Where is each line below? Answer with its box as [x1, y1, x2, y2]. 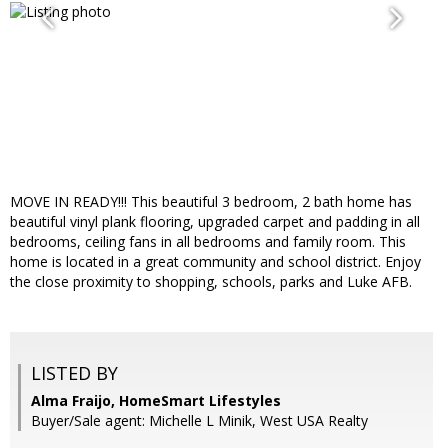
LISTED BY [31, 361, 118, 386]
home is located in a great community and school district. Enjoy [10, 252, 421, 272]
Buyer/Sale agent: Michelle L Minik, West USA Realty [31, 411, 368, 431]
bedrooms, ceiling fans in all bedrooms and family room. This [10, 232, 406, 252]
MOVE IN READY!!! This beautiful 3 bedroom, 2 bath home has [10, 192, 412, 212]
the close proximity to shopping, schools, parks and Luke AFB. [10, 272, 412, 292]
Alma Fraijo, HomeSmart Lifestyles [31, 391, 281, 411]
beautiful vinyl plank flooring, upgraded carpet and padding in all [10, 212, 420, 232]
